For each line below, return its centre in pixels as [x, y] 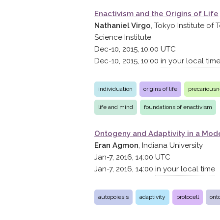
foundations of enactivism [178, 107]
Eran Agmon [116, 145]
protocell [188, 197]
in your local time [185, 169]
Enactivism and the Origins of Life [156, 14]
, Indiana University [171, 145]
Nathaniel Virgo [123, 26]
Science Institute [123, 37]
